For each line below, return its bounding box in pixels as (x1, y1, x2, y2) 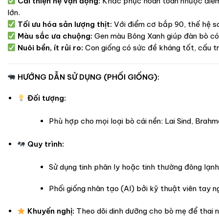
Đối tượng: (27, 93, 66, 103)
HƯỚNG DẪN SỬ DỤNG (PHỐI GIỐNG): (18, 72, 160, 82)
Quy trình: (27, 139, 65, 149)
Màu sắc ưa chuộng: (18, 31, 93, 41)
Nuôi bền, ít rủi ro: (18, 43, 84, 52)
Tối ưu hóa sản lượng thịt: (18, 19, 112, 29)
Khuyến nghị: (27, 206, 75, 216)
